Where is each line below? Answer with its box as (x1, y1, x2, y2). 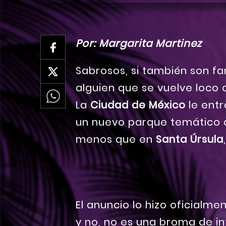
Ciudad (90, 98, 129, 112)
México (149, 98, 186, 112)
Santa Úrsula (156, 132, 223, 147)
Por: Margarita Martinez (76, 36, 202, 51)
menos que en (76, 132, 156, 147)
